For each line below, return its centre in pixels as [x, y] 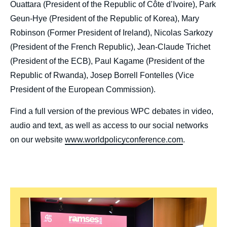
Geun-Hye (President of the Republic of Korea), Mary [105, 19]
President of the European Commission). [84, 90]
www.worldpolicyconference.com [124, 140]
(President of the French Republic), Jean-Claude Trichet [110, 47]
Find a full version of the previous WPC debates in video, [112, 111]
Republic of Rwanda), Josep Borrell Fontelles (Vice [102, 75]
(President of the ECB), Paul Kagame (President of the [107, 61]
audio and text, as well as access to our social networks [109, 126]
